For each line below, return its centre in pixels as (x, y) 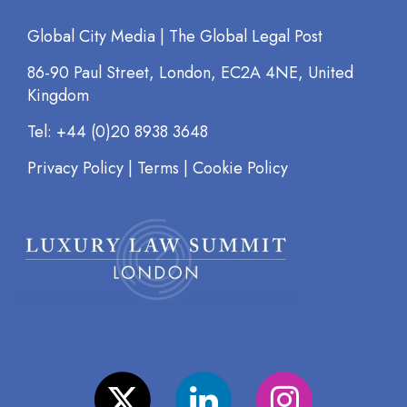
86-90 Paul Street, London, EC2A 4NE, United (190, 73)
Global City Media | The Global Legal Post (175, 36)
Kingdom (58, 95)
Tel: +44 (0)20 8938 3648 (118, 132)
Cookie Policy (240, 168)
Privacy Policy (75, 168)
